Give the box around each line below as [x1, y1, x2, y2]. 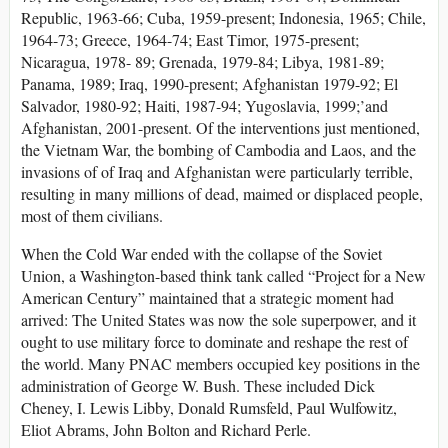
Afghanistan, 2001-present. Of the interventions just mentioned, [21, 117, 420, 139]
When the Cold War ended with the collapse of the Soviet [21, 243, 382, 265]
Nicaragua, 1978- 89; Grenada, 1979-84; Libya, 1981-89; [21, 51, 384, 73]
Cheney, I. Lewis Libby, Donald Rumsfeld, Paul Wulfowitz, [21, 397, 397, 419]
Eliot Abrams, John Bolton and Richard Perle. [21, 419, 311, 441]
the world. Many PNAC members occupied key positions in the [21, 353, 420, 375]
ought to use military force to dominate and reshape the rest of [21, 331, 408, 353]
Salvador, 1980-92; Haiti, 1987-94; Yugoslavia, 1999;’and [21, 95, 388, 117]
